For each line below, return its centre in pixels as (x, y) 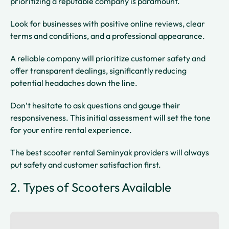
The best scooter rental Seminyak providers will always (110, 153)
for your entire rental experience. (72, 130)
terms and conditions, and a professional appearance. (108, 36)
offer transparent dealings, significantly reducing (98, 71)
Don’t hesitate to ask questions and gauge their (95, 106)
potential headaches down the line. (75, 83)
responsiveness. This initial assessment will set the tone (110, 118)
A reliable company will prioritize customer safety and (108, 59)
